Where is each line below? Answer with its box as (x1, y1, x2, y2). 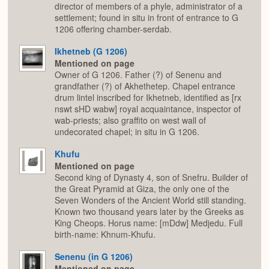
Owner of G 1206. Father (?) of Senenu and (55, 68, 222, 81)
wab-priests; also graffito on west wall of (55, 114, 206, 127)
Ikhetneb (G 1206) (55, 44, 127, 57)
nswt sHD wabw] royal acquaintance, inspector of (55, 103, 241, 115)
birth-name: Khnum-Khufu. (55, 228, 156, 241)
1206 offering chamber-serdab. (55, 23, 172, 35)
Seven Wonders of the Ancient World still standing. (55, 194, 246, 207)
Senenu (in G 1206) (55, 250, 133, 262)
